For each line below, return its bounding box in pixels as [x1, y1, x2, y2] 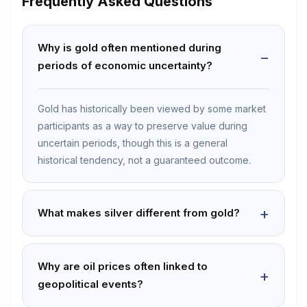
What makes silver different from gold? [38, 206, 240, 219]
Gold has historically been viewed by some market [38, 103, 266, 114]
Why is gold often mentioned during [38, 41, 221, 54]
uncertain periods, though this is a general [38, 137, 228, 149]
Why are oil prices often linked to [38, 260, 208, 273]
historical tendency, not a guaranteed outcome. [38, 154, 251, 166]
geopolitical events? [38, 278, 143, 291]
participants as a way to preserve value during [38, 120, 247, 132]
